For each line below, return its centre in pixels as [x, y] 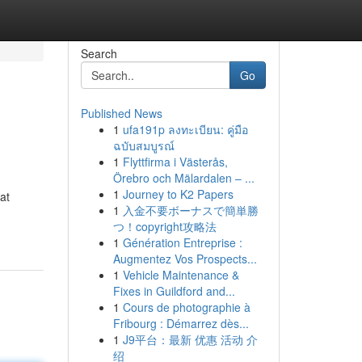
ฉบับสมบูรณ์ [143, 145]
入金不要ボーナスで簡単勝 [190, 210]
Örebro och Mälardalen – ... [183, 178]
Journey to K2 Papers [178, 194]
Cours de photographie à [186, 307]
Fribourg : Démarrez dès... [181, 323]
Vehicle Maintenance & [181, 275]
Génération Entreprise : [182, 242]
